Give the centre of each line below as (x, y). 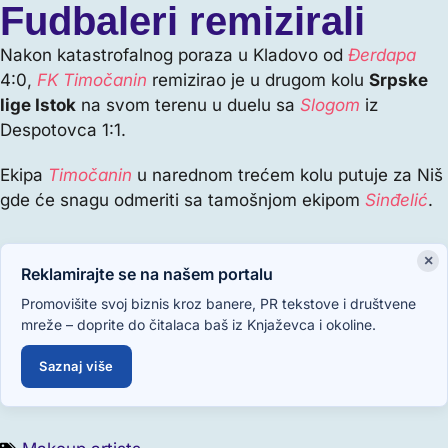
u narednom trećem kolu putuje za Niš (287, 175)
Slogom (330, 105)
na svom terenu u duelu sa (188, 105)
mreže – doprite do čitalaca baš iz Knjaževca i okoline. (198, 325)
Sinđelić (394, 200)
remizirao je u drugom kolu (258, 80)
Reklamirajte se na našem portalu (147, 274)
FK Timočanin (92, 80)
